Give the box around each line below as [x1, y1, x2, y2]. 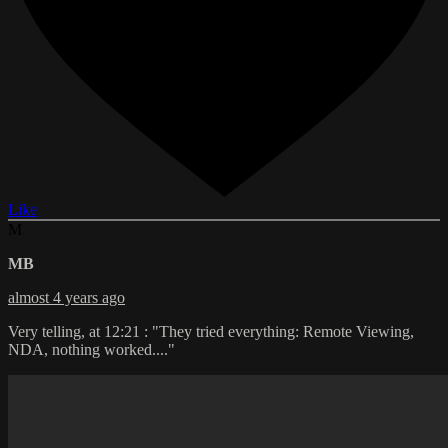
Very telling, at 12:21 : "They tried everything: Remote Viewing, [8, 322, 414, 340]
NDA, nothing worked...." [8, 340, 175, 358]
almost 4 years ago [8, 288, 125, 306]
